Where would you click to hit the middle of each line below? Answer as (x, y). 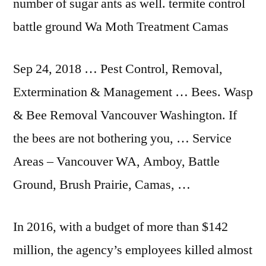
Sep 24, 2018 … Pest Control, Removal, (118, 69)
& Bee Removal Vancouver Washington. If (125, 115)
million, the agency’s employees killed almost (133, 250)
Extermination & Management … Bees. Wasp (133, 92)
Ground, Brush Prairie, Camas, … (102, 185)
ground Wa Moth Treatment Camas (135, 27)
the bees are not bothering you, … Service (122, 138)
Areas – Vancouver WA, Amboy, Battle (116, 161)
